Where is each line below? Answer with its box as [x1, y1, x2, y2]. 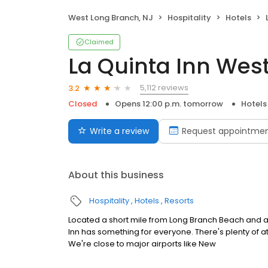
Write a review [90, 125, 149, 138]
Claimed [84, 37, 114, 47]
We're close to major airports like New [68, 238, 216, 250]
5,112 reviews [140, 82, 188, 94]
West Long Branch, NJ [68, 12, 153, 24]
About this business [68, 168, 164, 182]
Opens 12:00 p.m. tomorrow [115, 98, 223, 110]
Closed [68, 98, 97, 110]
